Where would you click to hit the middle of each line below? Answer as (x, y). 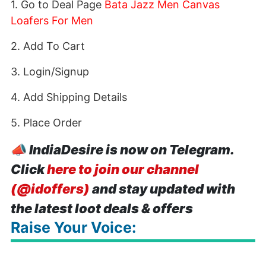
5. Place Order (46, 123)
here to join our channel (123, 169)
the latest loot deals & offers (102, 208)
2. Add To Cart (48, 46)
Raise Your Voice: (73, 227)
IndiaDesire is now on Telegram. (132, 150)
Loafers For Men (52, 20)
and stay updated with (162, 189)
